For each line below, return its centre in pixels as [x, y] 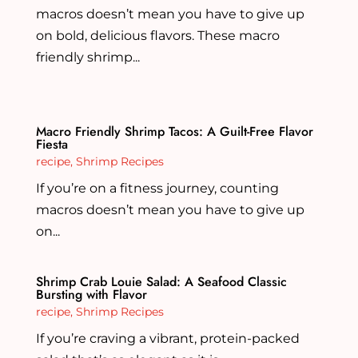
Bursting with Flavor [91, 294]
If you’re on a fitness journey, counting [157, 187]
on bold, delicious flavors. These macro [157, 35]
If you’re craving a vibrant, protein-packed [167, 338]
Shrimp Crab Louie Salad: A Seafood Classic [161, 281]
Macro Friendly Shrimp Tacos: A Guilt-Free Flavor [174, 131]
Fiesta [52, 144]
